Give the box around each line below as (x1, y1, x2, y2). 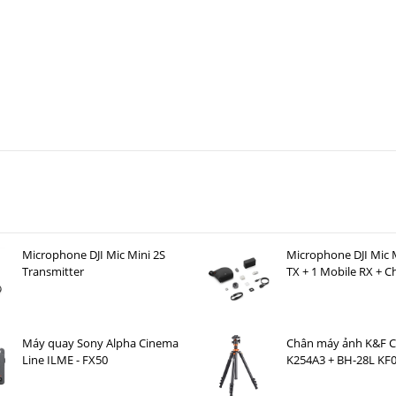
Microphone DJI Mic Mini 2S (21, 247, 165, 263)
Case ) (286, 280, 317, 297)
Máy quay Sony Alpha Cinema (21, 335, 179, 352)
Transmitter (21, 263, 84, 280)
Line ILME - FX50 (21, 352, 108, 369)
